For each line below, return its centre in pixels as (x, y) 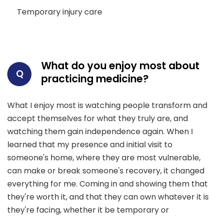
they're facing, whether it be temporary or (88, 210)
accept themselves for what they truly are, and (98, 119)
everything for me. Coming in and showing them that (108, 184)
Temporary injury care (60, 12)
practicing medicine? (95, 79)
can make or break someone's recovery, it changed (106, 171)
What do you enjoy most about (120, 66)
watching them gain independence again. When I (100, 132)
